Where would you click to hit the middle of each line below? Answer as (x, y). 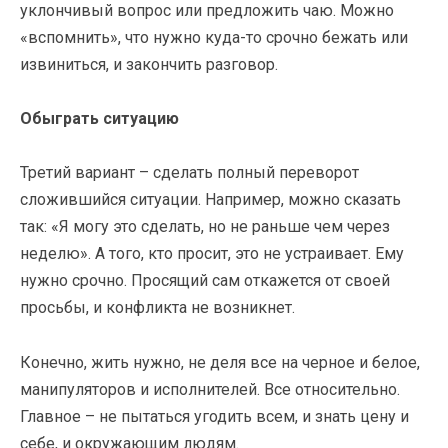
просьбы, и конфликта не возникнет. (157, 308)
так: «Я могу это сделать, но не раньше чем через (205, 227)
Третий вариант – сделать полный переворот (189, 173)
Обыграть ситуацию (99, 119)
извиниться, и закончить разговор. (149, 65)
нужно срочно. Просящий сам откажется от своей (205, 281)
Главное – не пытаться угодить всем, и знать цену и (214, 416)
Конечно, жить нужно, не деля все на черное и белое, (220, 362)
